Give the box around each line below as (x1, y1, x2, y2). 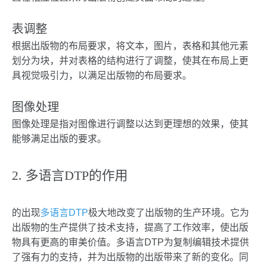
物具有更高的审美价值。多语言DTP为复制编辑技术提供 (12, 237, 249, 247)
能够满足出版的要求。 (12, 134, 106, 144)
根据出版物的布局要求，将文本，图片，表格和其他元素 (12, 41, 248, 51)
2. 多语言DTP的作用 (12, 168, 128, 183)
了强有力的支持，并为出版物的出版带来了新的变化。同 (12, 252, 248, 262)
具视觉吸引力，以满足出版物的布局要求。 (12, 70, 192, 80)
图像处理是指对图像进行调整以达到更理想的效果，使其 (12, 119, 248, 129)
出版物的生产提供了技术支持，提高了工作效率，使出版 (12, 222, 248, 232)
